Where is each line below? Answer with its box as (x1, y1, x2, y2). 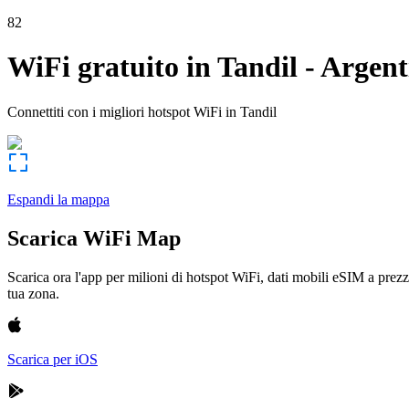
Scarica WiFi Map (7, 225, 181, 250)
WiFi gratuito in (7, 50, 211, 84)
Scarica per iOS (7, 351, 98, 367)
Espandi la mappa (7, 191, 110, 207)
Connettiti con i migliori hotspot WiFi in (7, 103, 236, 120)
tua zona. (7, 285, 59, 301)
